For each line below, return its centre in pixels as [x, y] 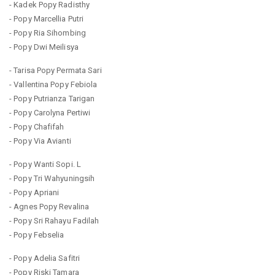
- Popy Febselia [37, 234]
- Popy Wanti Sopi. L [45, 164]
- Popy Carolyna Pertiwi [50, 112]
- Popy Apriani [34, 192]
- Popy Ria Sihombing [48, 33]
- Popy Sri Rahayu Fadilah [54, 220]
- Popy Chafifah [37, 126]
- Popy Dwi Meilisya [44, 47]
